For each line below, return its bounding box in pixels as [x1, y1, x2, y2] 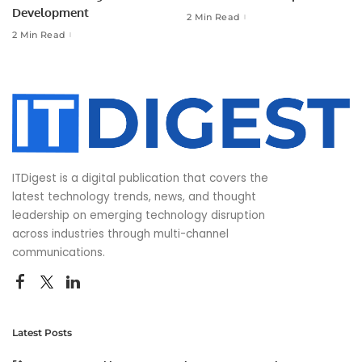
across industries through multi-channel [12, 225, 229, 242]
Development [12, 5, 89, 21]
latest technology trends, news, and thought [12, 188, 256, 204]
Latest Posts [12, 326, 72, 339]
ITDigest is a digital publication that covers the [12, 170, 268, 186]
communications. [12, 244, 105, 260]
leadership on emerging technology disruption [12, 207, 265, 223]
